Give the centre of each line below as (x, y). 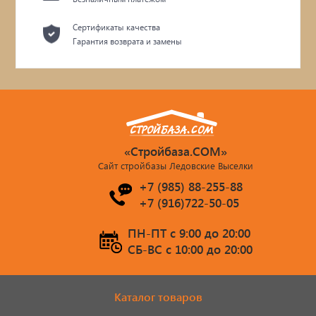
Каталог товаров (158, 296)
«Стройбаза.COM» (176, 151)
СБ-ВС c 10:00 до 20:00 (190, 249)
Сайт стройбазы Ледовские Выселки (176, 165)
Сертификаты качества (117, 27)
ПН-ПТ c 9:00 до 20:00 (189, 233)
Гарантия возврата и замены (128, 41)
